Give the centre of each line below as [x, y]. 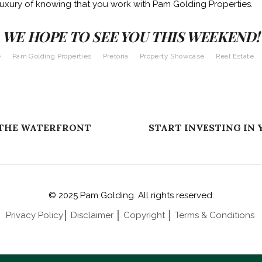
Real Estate [235, 56]
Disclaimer [92, 215]
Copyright [144, 215]
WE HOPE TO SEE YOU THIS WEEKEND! [131, 36]
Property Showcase [172, 56]
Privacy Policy [34, 215]
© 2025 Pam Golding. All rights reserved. [131, 195]
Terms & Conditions [216, 215]
